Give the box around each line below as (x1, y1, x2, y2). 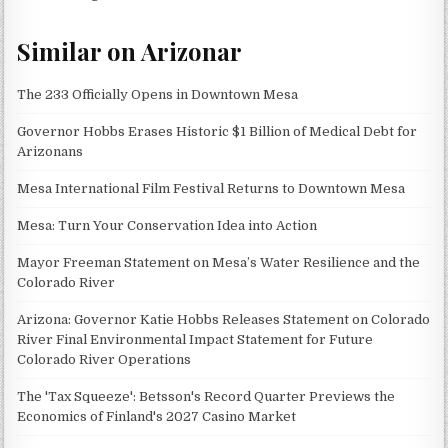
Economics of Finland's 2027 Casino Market (17, 409, 297, 425)
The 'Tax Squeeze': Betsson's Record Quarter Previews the (17, 389, 396, 405)
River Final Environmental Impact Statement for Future (17, 332, 374, 348)
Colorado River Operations (17, 352, 192, 368)
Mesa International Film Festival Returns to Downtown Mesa (17, 181, 406, 197)
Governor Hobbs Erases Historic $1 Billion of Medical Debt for (17, 124, 418, 140)
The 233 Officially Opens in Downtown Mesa (17, 87, 299, 103)
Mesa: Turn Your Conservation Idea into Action (17, 218, 318, 234)
